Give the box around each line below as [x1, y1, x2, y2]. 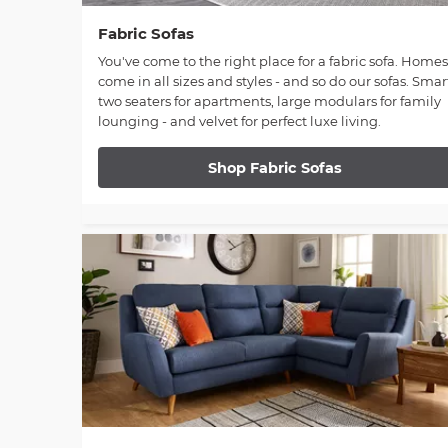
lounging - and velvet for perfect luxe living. [98, 113, 381, 130]
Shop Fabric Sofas [208, 158, 343, 177]
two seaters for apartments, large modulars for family [98, 93, 441, 110]
